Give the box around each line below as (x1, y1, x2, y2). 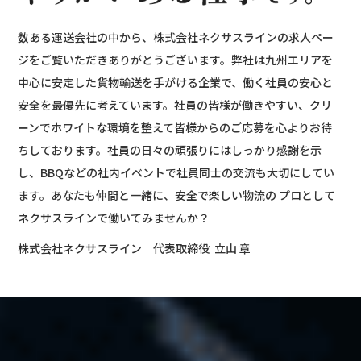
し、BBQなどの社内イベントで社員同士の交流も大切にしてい (18, 164, 335, 181)
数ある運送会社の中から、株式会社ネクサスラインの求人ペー (18, 29, 334, 46)
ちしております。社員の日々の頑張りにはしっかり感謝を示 (18, 142, 322, 159)
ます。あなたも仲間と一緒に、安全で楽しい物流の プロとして (18, 187, 336, 204)
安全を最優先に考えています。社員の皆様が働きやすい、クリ (18, 97, 333, 114)
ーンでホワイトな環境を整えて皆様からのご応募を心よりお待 (18, 119, 333, 136)
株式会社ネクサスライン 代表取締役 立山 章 (18, 240, 251, 257)
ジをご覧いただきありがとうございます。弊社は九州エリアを (18, 52, 334, 68)
